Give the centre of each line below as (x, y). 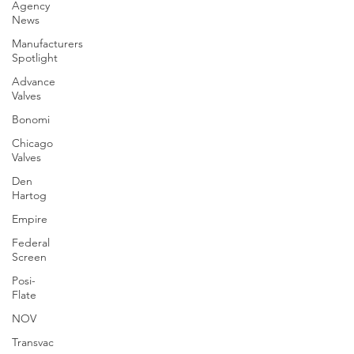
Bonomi (31, 119)
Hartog (29, 195)
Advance (34, 81)
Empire (30, 219)
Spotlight (35, 58)
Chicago (32, 143)
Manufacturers (47, 43)
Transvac (33, 342)
